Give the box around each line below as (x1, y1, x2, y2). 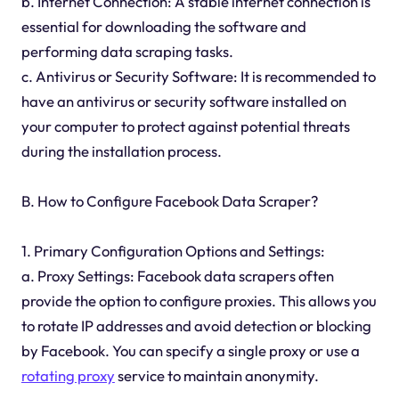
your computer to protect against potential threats (20, 116, 350, 135)
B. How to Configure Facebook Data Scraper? (20, 191, 318, 210)
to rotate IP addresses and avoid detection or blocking (20, 315, 371, 335)
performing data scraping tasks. (20, 41, 233, 61)
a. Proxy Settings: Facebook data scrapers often (20, 265, 334, 285)
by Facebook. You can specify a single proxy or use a (20, 340, 360, 360)
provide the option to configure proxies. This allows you (20, 290, 377, 310)
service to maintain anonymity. (114, 365, 319, 385)
